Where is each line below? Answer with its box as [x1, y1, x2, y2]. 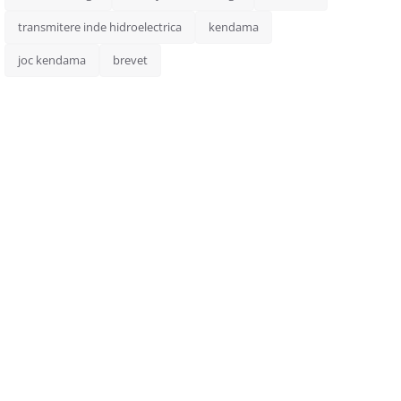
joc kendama [17, 52, 86, 68]
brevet [112, 52, 148, 68]
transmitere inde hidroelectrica [17, 19, 182, 35]
